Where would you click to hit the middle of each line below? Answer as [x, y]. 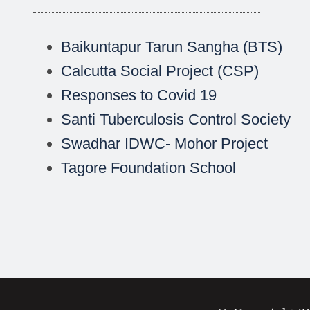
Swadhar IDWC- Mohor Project [164, 144]
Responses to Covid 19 [138, 95]
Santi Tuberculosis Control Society [175, 120]
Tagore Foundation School [148, 168]
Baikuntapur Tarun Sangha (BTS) [171, 47]
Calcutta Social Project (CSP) [159, 71]
